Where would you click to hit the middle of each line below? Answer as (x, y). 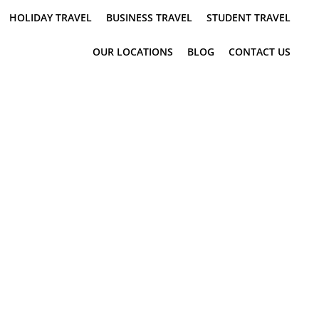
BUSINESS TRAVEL (149, 17)
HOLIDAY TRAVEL (51, 17)
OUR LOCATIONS (133, 52)
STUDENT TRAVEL (249, 17)
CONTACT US (260, 52)
